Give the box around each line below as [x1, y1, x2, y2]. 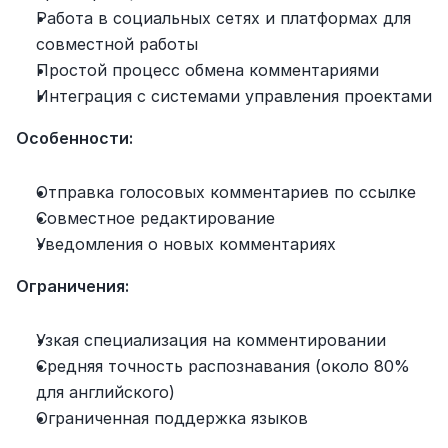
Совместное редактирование [36, 207, 275, 228]
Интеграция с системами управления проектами [36, 85, 432, 106]
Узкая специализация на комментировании [36, 329, 386, 350]
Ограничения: [16, 275, 129, 296]
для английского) [36, 381, 175, 402]
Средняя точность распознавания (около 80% [36, 355, 410, 376]
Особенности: [16, 127, 133, 148]
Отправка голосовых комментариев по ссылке [36, 181, 416, 202]
